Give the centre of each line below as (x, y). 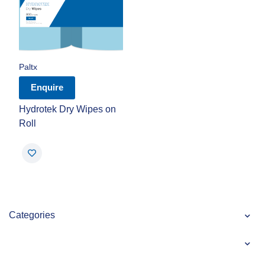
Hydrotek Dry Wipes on (67, 109)
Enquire (47, 87)
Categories (32, 215)
